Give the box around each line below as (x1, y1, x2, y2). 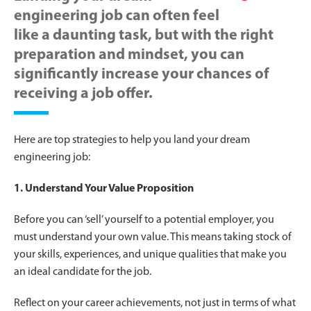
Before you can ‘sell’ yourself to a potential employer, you (14, 214, 274, 226)
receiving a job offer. (14, 85, 153, 102)
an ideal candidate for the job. (14, 266, 151, 278)
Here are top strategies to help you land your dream (14, 134, 250, 146)
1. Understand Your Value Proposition (14, 183, 194, 194)
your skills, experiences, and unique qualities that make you (14, 249, 287, 260)
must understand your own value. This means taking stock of (14, 231, 292, 243)
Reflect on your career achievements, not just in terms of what (14, 297, 296, 309)
